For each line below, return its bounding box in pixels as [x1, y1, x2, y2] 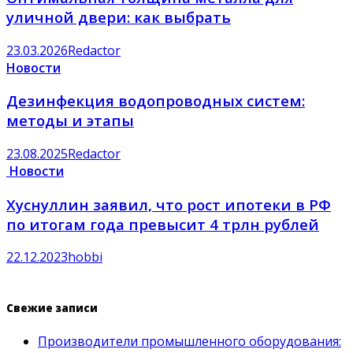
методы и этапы [6, 110, 134, 131]
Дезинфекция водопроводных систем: [6, 91, 305, 111]
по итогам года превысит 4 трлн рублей [6, 214, 319, 234]
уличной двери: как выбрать [6, 6, 231, 27]
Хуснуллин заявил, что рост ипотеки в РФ [6, 194, 331, 214]
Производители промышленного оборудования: [38, 332, 341, 350]
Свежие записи [6, 300, 98, 315]
